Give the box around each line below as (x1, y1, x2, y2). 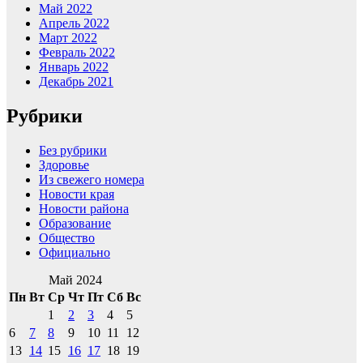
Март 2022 (39, 31, 97, 45)
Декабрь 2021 (39, 75, 113, 89)
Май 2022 (39, 2, 92, 16)
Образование (39, 216, 111, 231)
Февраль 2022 (39, 45, 115, 60)
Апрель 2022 (39, 16, 109, 31)
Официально (39, 246, 110, 260)
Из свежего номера (39, 173, 144, 187)
